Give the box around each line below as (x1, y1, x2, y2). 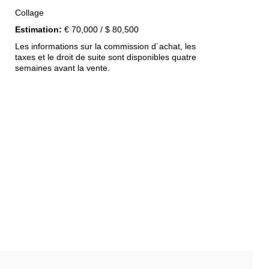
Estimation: (15, 25, 62, 34)
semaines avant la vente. (15, 63, 110, 73)
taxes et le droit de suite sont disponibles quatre (15, 52, 197, 62)
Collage (15, 8, 44, 17)
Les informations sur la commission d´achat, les (15, 41, 196, 51)
